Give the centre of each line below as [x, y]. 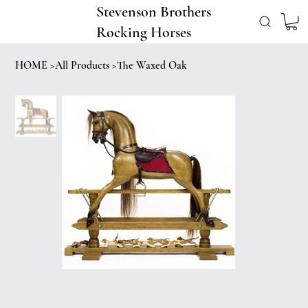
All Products [82, 66]
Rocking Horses [146, 32]
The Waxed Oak [152, 66]
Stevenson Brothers [154, 11]
